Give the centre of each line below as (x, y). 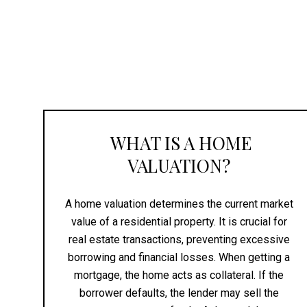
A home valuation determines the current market (179, 204)
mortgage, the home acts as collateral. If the (179, 275)
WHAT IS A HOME (179, 143)
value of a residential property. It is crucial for (179, 221)
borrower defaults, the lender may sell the (179, 293)
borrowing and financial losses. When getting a (179, 257)
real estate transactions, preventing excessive (179, 239)
